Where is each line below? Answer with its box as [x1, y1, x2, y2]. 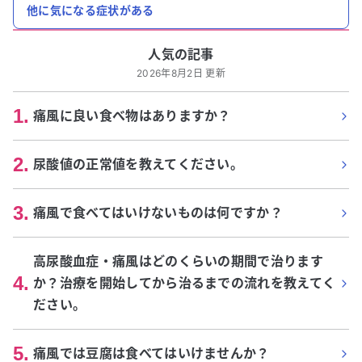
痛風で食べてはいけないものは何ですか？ [33, 204, 284, 221]
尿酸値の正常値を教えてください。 [33, 156, 244, 172]
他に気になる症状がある [27, 3, 154, 17]
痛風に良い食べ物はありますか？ [33, 107, 231, 124]
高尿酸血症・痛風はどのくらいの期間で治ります [33, 253, 324, 269]
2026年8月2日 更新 [137, 67, 225, 79]
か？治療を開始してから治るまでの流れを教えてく [33, 275, 336, 291]
